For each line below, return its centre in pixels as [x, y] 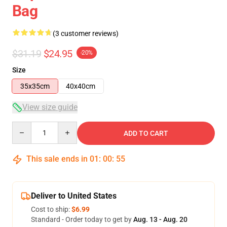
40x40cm [81, 86]
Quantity [26, 126]
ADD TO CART [146, 133]
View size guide [50, 107]
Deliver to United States [74, 196]
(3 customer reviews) [86, 33]
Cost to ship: [51, 209]
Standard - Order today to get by [82, 219]
